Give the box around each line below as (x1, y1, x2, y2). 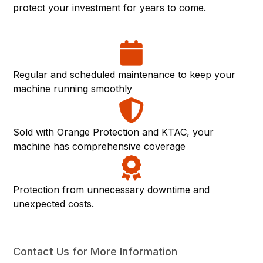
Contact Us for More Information (13, 245, 178, 258)
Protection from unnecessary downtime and (13, 184, 210, 196)
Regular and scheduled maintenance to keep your (13, 69, 236, 81)
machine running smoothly (13, 83, 133, 95)
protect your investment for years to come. (13, 2, 207, 14)
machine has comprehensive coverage (13, 140, 186, 153)
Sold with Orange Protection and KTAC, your (13, 126, 214, 139)
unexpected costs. (13, 198, 95, 210)
